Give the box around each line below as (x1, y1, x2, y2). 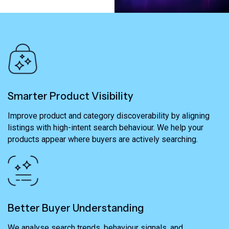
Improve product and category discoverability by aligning (8, 111, 210, 121)
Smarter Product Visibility (8, 90, 133, 103)
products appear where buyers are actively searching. (8, 134, 198, 145)
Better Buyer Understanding (8, 202, 144, 215)
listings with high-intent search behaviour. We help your (8, 123, 203, 133)
